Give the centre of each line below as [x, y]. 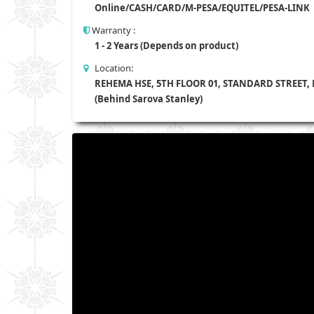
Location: [111, 68]
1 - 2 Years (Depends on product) [165, 45]
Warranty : [112, 30]
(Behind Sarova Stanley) [148, 98]
